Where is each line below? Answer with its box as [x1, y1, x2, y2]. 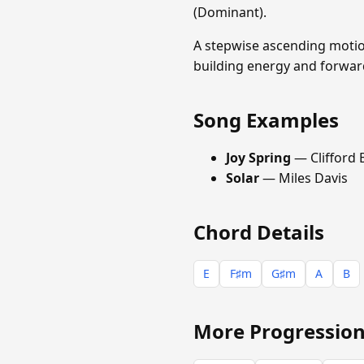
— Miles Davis [259, 169, 348, 188]
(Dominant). [193, 3, 266, 22]
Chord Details [193, 219, 324, 246]
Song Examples [193, 106, 339, 134]
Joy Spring [226, 149, 291, 167]
